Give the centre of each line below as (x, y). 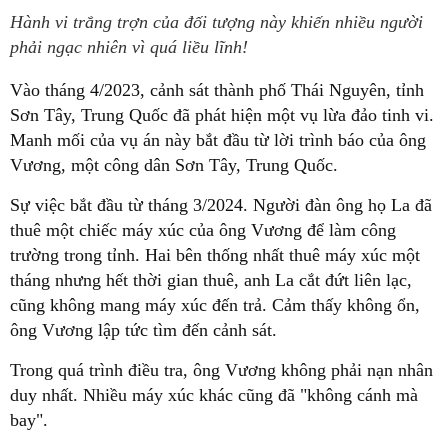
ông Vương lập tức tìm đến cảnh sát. (143, 330)
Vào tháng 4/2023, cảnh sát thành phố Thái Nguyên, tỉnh (217, 90)
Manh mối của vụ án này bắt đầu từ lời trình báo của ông (218, 140)
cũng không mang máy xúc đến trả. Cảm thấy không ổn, (215, 305)
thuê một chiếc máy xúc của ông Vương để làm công (203, 230)
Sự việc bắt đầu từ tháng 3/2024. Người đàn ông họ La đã (221, 205)
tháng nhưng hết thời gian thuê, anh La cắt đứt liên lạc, (211, 280)
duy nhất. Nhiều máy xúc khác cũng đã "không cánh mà (214, 395)
